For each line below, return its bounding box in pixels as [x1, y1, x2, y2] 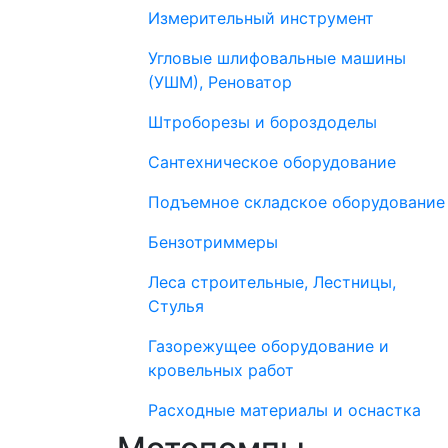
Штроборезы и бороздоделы [148, 112, 377, 132]
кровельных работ [148, 360, 294, 380]
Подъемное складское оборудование [148, 192, 445, 212]
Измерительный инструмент [148, 8, 374, 28]
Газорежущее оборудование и [148, 336, 389, 356]
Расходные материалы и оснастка [148, 400, 421, 420]
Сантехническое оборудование [148, 152, 396, 172]
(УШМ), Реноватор [148, 72, 292, 92]
